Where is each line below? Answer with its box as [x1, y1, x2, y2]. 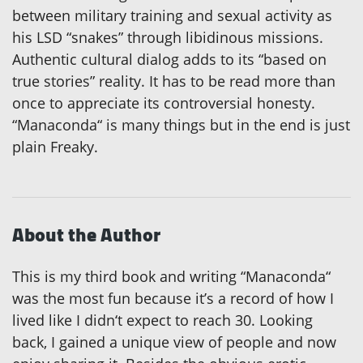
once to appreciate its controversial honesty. [12, 93, 315, 113]
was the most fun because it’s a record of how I [12, 288, 334, 309]
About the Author [12, 216, 160, 254]
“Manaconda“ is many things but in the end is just [12, 115, 350, 135]
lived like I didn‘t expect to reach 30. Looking [12, 310, 313, 331]
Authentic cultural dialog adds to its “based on [12, 49, 327, 70]
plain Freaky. [12, 137, 98, 157]
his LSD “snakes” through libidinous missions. [12, 28, 323, 48]
